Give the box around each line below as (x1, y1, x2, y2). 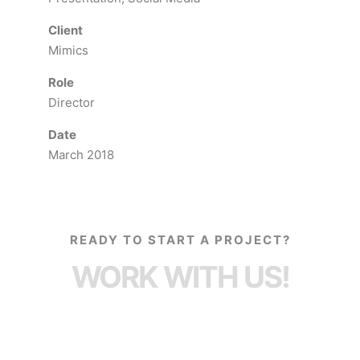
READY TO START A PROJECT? (69, 232, 291, 248)
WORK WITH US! (71, 259, 289, 296)
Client (48, 22, 83, 39)
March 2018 (48, 147, 114, 163)
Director (48, 95, 95, 111)
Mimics (48, 43, 88, 59)
